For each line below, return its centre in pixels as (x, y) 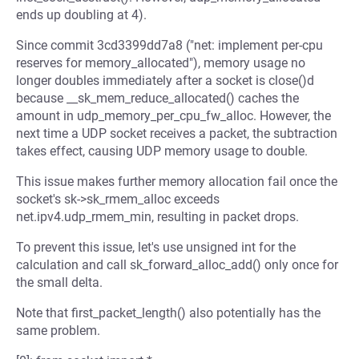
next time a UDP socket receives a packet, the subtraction (177, 133)
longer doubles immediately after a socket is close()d (165, 81)
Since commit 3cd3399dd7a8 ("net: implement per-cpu (169, 45)
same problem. (58, 331)
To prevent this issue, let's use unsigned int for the (156, 247)
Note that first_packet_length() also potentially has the (168, 313)
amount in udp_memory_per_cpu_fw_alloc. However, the (173, 116)
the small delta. (59, 282)
